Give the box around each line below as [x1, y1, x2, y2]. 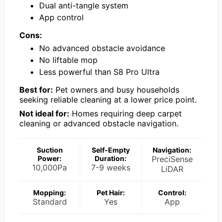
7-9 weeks [91, 162, 130, 172]
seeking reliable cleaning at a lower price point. [19, 94, 197, 105]
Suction [36, 145, 63, 154]
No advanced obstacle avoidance [39, 43, 165, 53]
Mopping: [33, 188, 66, 197]
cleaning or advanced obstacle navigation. [19, 118, 178, 128]
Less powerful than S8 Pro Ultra [39, 66, 160, 77]
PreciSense [151, 154, 193, 164]
